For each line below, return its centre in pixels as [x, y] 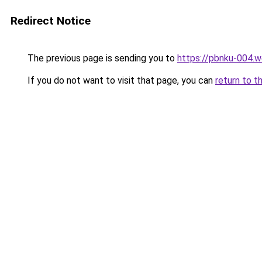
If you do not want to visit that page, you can [120, 80]
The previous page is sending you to [101, 58]
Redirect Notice [51, 21]
